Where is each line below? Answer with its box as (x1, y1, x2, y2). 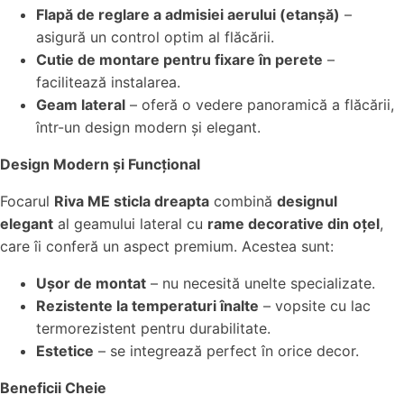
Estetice (36, 342, 94, 360)
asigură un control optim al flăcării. (36, 28, 274, 46)
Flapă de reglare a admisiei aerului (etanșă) (36, 5, 340, 23)
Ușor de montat (36, 274, 146, 292)
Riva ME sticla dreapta (54, 192, 209, 210)
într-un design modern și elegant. (36, 118, 261, 136)
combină (209, 192, 277, 210)
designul (277, 192, 337, 210)
